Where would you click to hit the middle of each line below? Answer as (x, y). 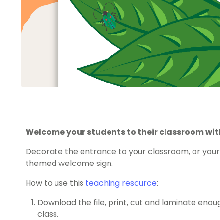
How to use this (55, 183)
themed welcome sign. (69, 163)
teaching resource (121, 183)
